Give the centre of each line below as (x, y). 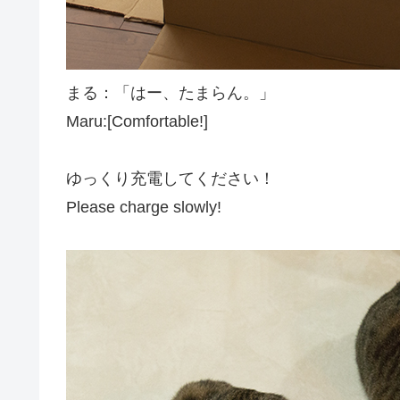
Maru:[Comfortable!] (137, 121)
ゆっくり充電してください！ (171, 178)
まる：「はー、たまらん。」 (171, 92)
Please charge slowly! (144, 207)
